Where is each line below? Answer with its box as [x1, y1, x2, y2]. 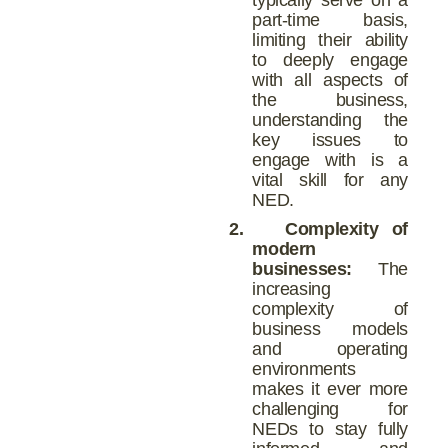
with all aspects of [252, 69, 408, 90]
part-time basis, [252, 9, 408, 30]
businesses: [252, 258, 352, 279]
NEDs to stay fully [252, 418, 408, 439]
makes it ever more [252, 378, 408, 399]
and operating [252, 338, 408, 359]
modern [252, 238, 316, 259]
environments [252, 358, 356, 379]
